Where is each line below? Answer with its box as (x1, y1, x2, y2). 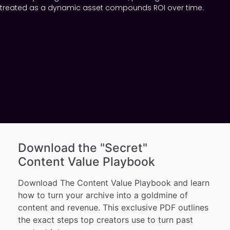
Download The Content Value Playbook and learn (18, 178, 209, 188)
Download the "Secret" (18, 141, 150, 156)
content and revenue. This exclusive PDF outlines (18, 202, 103, 213)
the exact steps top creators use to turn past (18, 215, 193, 225)
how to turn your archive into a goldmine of (18, 190, 188, 201)
